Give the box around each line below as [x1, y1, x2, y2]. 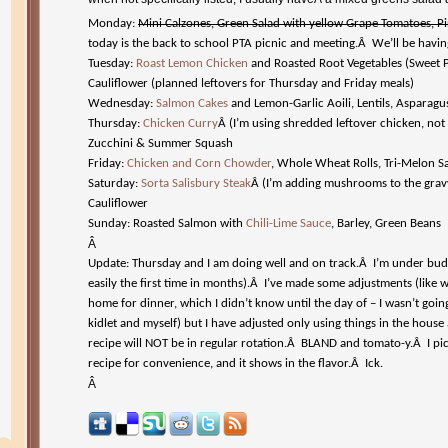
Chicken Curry [143, 117, 218, 130]
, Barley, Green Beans [331, 217, 441, 230]
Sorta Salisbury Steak [141, 177, 251, 190]
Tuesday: [88, 57, 136, 70]
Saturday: [88, 177, 141, 190]
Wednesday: [88, 97, 156, 110]
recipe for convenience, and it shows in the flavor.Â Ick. [88, 357, 383, 370]
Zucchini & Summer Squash [88, 137, 233, 150]
